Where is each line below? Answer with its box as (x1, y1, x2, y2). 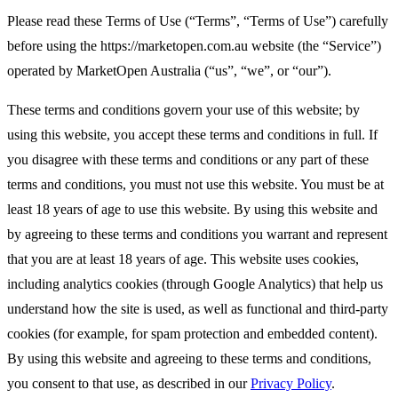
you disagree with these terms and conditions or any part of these (7, 151, 369, 167)
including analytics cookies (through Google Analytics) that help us (7, 275, 383, 291)
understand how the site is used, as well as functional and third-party (7, 300, 388, 316)
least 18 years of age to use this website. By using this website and (7, 201, 378, 217)
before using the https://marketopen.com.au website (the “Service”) (7, 37, 381, 53)
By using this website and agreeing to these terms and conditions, (7, 350, 371, 366)
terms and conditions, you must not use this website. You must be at (7, 176, 384, 192)
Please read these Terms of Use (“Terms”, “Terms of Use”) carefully (7, 12, 388, 28)
